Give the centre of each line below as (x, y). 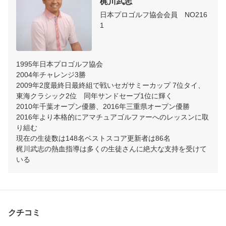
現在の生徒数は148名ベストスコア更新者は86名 (93, 138)
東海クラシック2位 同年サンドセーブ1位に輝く (94, 96)
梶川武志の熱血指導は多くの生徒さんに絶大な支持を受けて (111, 149)
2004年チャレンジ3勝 (51, 75)
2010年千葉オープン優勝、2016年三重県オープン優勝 (103, 107)
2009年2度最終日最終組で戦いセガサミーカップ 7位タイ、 (110, 86)
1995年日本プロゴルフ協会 (61, 64)
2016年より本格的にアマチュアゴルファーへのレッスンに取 (112, 117)
